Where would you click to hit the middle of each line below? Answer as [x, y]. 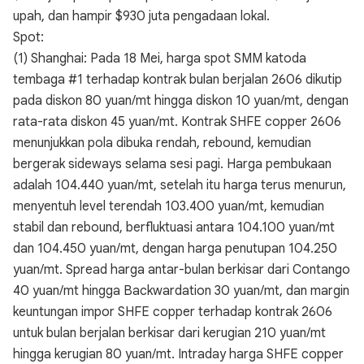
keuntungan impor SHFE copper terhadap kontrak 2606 [173, 312]
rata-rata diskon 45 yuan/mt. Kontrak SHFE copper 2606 [177, 122]
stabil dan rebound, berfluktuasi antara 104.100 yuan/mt [174, 227]
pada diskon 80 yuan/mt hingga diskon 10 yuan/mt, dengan [181, 101]
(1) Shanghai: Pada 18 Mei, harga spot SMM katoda [160, 58]
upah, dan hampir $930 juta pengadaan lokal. [141, 16]
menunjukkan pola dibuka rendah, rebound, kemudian [162, 143]
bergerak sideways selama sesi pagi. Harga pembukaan [172, 164]
